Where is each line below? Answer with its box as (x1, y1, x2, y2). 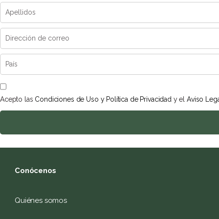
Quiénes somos (15, 196, 67, 205)
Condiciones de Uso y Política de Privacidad (35, 95, 172, 104)
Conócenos (15, 166, 56, 175)
